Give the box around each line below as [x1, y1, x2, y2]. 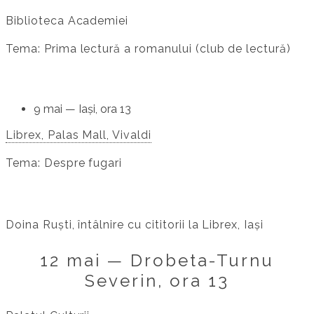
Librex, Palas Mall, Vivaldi [6, 128, 151, 142]
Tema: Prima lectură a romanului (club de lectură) [6, 42, 292, 56]
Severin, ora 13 [85, 271, 229, 292]
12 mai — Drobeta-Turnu [40, 250, 274, 271]
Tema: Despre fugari [6, 156, 123, 170]
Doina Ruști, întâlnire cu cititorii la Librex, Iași [6, 218, 264, 232]
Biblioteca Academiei [6, 14, 129, 28]
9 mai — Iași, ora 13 [34, 102, 131, 116]
